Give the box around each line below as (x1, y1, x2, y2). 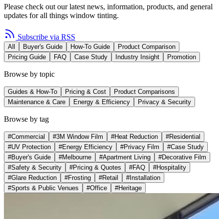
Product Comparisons (114, 88, 175, 95)
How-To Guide (70, 43, 110, 50)
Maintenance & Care (8, 98, 66, 106)
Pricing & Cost (65, 88, 106, 95)
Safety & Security (11, 163, 62, 171)
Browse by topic (4, 69, 55, 78)
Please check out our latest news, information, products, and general (4, 2, 213, 11)
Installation (130, 174, 160, 181)
